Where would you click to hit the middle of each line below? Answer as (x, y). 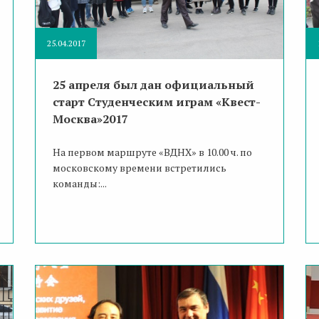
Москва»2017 (90, 119)
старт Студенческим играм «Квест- (156, 102)
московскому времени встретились (139, 168)
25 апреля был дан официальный (153, 85)
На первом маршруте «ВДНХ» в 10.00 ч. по (152, 152)
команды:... (79, 184)
